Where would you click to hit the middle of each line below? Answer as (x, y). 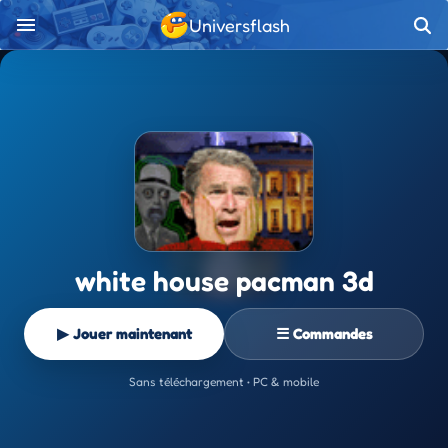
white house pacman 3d (224, 280)
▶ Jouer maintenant (124, 334)
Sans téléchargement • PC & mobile (224, 381)
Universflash (239, 25)
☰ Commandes (324, 334)
